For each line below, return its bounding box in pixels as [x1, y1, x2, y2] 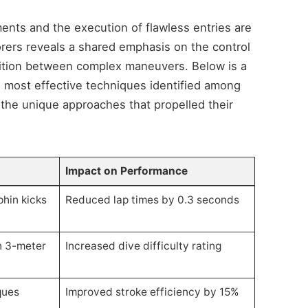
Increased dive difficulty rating [65, 239, 221, 252]
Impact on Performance [65, 164, 188, 177]
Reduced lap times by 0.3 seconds [65, 192, 239, 206]
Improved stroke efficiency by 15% [65, 285, 239, 298]
